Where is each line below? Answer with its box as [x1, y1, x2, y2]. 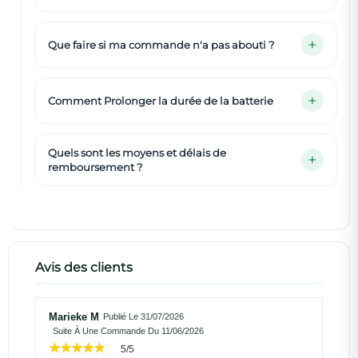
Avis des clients [35, 259, 133, 275]
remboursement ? [48, 160, 142, 173]
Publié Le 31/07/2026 [103, 312, 184, 322]
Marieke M [49, 310, 99, 323]
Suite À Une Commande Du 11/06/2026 [53, 325, 204, 336]
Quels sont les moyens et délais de [48, 145, 226, 159]
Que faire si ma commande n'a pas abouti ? [48, 38, 274, 51]
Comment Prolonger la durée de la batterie [48, 93, 273, 107]
